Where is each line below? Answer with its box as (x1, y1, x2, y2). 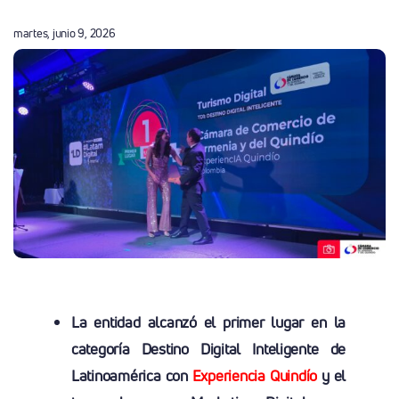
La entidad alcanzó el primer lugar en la (70, 312, 346, 333)
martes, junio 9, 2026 (12, 25, 116, 41)
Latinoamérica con (70, 365, 188, 387)
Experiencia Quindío (187, 365, 317, 387)
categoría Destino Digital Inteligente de (70, 338, 346, 360)
